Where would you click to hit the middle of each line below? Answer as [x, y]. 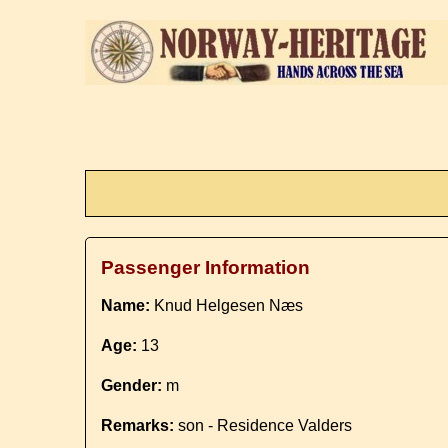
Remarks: [138, 425]
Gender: [132, 385]
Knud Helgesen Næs [227, 305]
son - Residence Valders [263, 425]
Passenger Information [206, 267]
